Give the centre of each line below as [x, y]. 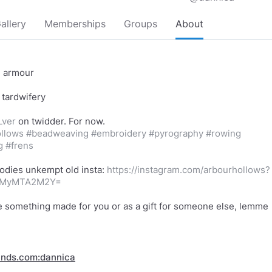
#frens [19, 145]
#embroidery [119, 133]
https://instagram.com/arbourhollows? [189, 170]
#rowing [223, 133]
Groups [141, 24]
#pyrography [176, 133]
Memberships [75, 24]
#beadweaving [57, 133]
